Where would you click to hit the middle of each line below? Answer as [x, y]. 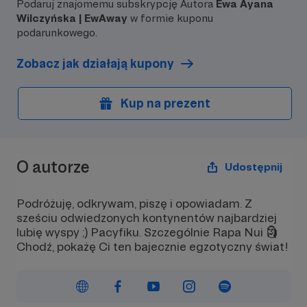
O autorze [53, 167]
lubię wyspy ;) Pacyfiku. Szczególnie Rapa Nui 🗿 [147, 232]
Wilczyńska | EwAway [72, 18]
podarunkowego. [57, 33]
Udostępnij [254, 167]
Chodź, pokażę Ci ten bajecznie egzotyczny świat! [152, 246]
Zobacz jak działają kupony [95, 63]
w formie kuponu [170, 18]
